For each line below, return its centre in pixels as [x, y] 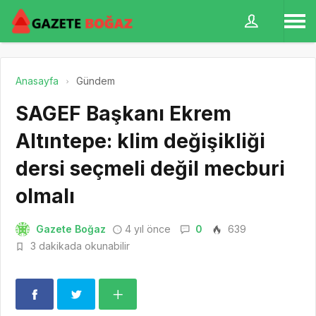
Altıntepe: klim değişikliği [140, 141]
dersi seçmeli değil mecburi [150, 169]
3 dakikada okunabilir [79, 246]
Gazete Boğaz [71, 229]
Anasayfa [37, 81]
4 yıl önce [148, 229]
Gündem [96, 81]
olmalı [45, 196]
